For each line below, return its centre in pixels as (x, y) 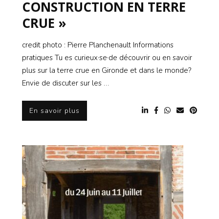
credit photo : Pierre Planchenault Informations (98, 45)
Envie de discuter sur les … (66, 83)
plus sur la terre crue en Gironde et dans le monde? (107, 71)
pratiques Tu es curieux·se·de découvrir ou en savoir (107, 58)
